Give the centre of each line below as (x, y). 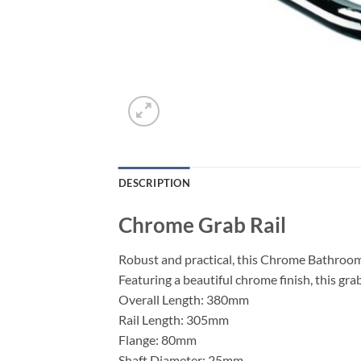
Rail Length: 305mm (174, 320)
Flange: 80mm (158, 340)
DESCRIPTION (154, 183)
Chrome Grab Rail (202, 225)
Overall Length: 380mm (184, 300)
